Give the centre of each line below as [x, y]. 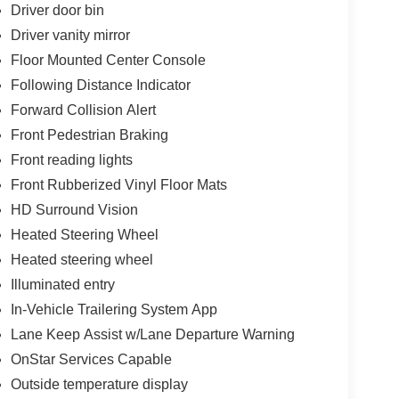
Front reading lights [71, 159]
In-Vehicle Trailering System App [114, 309]
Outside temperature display [99, 384]
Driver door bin [57, 10]
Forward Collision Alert [83, 110]
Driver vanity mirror [70, 35]
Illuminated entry [62, 284]
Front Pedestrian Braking [89, 134]
